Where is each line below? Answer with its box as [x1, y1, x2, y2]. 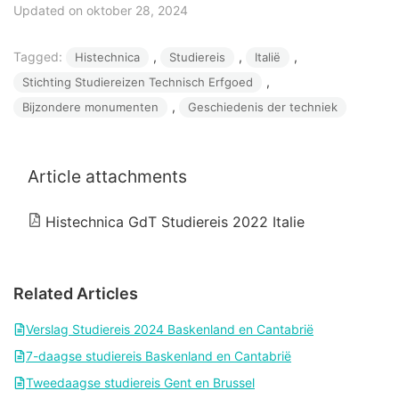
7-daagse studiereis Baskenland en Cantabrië [26, 348, 291, 364]
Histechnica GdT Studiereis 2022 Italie [45, 213, 305, 232]
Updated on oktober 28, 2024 [13, 3, 188, 19]
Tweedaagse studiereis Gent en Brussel [26, 375, 255, 391]
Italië [255, 50, 281, 65]
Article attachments [28, 166, 187, 188]
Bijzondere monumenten [22, 100, 159, 115]
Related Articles [13, 284, 138, 304]
